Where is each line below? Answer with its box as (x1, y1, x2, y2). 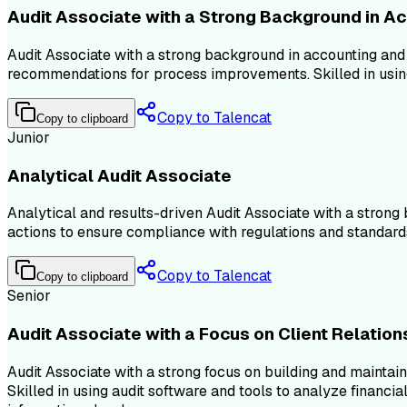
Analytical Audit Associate (7, 164, 232, 187)
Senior (7, 286, 51, 306)
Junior (7, 127, 50, 147)
